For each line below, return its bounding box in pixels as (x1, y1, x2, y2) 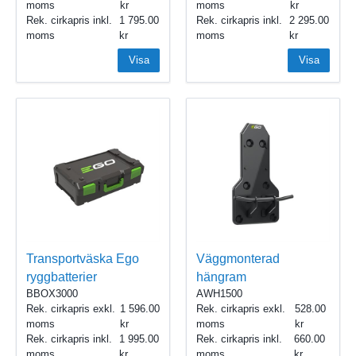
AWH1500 (196, 288, 242, 300)
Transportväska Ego (26, 252, 139, 266)
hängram (196, 270, 246, 284)
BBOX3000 (26, 288, 78, 300)
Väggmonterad (196, 252, 280, 266)
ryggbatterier (26, 270, 97, 284)
